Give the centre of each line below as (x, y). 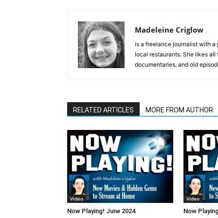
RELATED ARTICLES (103, 110)
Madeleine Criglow (169, 30)
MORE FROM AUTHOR (179, 110)
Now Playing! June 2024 (101, 211)
